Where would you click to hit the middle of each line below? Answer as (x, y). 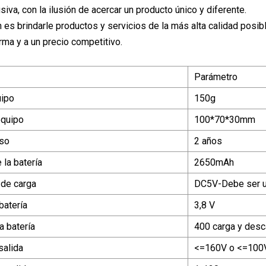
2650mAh (214, 162)
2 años (208, 141)
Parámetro (216, 77)
